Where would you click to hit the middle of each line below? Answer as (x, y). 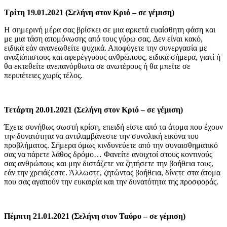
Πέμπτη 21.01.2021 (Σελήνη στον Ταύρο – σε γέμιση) (95, 216)
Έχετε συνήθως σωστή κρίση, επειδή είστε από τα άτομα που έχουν (113, 127)
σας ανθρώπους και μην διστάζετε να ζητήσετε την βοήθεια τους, (109, 163)
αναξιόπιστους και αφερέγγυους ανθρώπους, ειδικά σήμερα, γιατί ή (112, 57)
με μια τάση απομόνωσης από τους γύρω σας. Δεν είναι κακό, (103, 39)
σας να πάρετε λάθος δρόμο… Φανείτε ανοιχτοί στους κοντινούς (108, 154)
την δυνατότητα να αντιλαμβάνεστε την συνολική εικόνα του (101, 136)
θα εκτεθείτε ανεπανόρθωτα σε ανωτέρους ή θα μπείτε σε (97, 66)
